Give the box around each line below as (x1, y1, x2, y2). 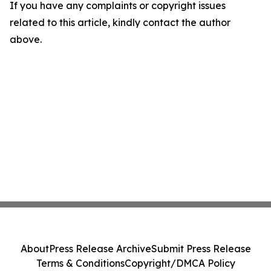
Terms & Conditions (36, 257, 125, 269)
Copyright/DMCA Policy (124, 257, 235, 269)
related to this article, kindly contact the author (10, 16, 230, 29)
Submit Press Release (151, 243, 251, 255)
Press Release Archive (48, 243, 151, 255)
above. (10, 33, 42, 46)
